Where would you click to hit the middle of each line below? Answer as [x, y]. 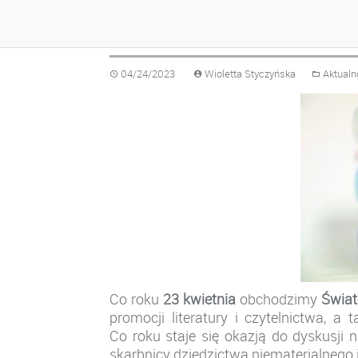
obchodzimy [278, 299]
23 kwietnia [199, 299]
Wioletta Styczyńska [250, 74]
